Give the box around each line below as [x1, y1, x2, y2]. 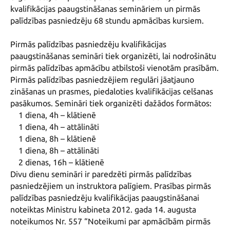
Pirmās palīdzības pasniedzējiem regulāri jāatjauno [10, 75, 194, 85]
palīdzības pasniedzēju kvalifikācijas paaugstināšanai [10, 193, 199, 203]
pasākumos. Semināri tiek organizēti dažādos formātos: [10, 99, 212, 108]
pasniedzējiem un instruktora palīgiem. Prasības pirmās [10, 181, 211, 191]
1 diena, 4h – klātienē [10, 110, 18, 120]
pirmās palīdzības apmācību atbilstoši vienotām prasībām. [10, 63, 219, 73]
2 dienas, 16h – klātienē [10, 158, 18, 167]
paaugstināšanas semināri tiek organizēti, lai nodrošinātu [10, 51, 216, 61]
